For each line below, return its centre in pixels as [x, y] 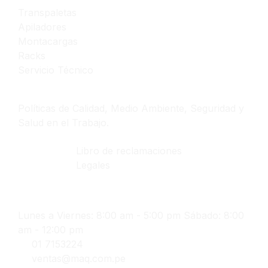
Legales [93, 165]
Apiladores [42, 27]
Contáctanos [57, 202]
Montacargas [48, 42]
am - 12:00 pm [51, 230]
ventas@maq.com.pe [78, 259]
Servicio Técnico [56, 70]
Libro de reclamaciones [129, 151]
